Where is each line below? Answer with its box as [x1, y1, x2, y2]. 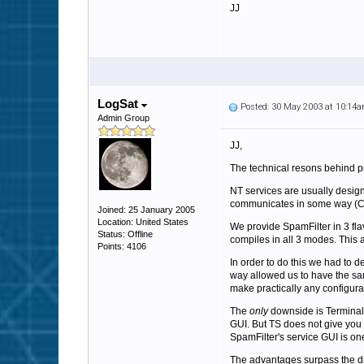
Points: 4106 [97, 241, 146, 251]
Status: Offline [97, 229, 153, 239]
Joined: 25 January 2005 [97, 205, 195, 214]
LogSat [97, 97, 141, 110]
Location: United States [97, 217, 188, 227]
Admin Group [97, 113, 149, 123]
